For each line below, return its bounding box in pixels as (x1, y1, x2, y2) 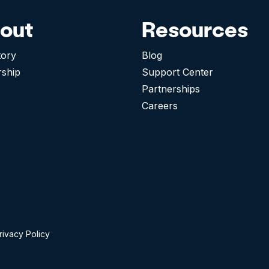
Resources (142, 15, 248, 43)
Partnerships (142, 83, 200, 95)
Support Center (142, 66, 213, 79)
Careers (142, 100, 178, 112)
